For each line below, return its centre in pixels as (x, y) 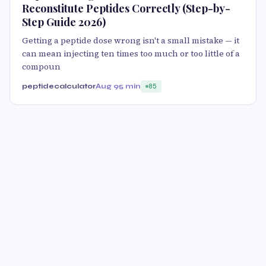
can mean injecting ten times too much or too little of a (131, 54)
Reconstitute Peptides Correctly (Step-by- (126, 9)
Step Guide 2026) (64, 22)
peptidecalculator (59, 86)
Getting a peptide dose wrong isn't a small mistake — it (131, 41)
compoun (41, 67)
